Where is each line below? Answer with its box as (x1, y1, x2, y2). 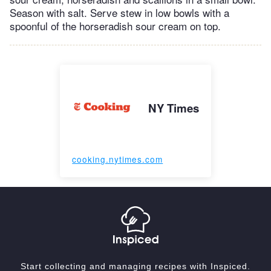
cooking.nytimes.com (72, 153, 163, 166)
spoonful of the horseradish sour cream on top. (10, 18, 221, 34)
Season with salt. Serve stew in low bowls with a (10, 5, 229, 21)
